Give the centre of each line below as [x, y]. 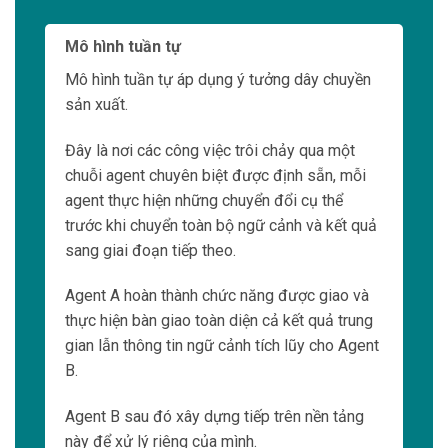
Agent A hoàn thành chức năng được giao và [217, 296]
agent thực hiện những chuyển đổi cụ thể [204, 200]
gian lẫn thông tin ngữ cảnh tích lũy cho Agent [222, 346]
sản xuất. [96, 104]
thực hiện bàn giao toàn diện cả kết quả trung [219, 321]
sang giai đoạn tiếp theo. [150, 250]
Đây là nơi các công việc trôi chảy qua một [210, 150]
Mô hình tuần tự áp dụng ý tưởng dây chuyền [218, 79]
